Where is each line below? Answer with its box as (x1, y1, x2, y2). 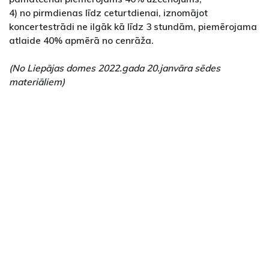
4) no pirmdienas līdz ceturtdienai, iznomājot (9, 7, 208, 19)
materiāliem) (9, 76, 65, 88)
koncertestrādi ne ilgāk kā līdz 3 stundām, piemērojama (9, 20, 257, 33)
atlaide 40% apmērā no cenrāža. (9, 34, 154, 47)
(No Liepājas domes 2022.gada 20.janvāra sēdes (9, 62, 220, 74)
